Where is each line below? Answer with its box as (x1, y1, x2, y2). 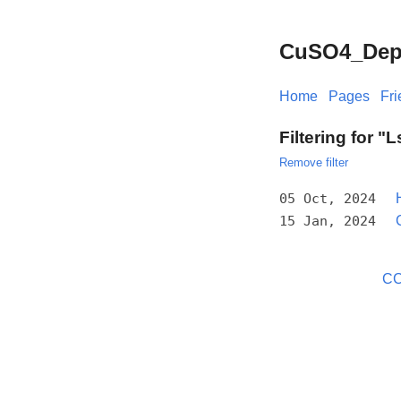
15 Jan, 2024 (279, 212, 376, 229)
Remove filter (279, 155, 348, 169)
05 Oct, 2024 (279, 190, 376, 207)
